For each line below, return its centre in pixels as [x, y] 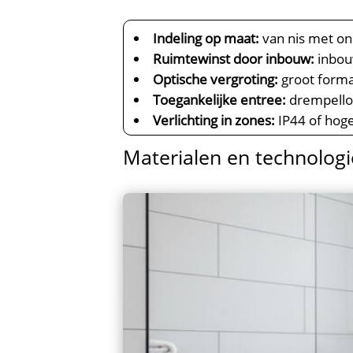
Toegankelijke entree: [220, 100]
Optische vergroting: [216, 80]
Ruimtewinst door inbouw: [234, 59]
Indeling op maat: [206, 39]
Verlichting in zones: [214, 121]
